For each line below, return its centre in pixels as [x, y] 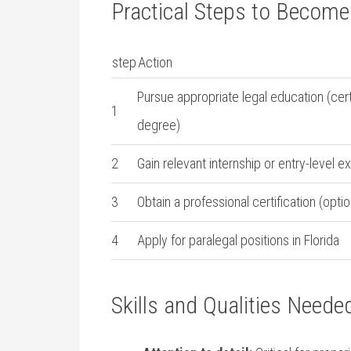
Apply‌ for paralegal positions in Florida [238, 240]
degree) [159, 125]
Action [155, 62]
